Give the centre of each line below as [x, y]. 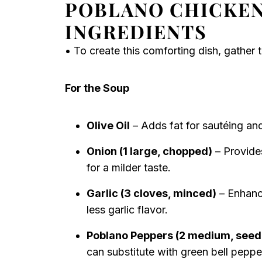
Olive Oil [108, 125]
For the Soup [97, 88]
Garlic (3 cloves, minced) [151, 193]
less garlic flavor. [127, 210]
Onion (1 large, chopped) [149, 151]
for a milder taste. [129, 168]
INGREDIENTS [136, 31]
